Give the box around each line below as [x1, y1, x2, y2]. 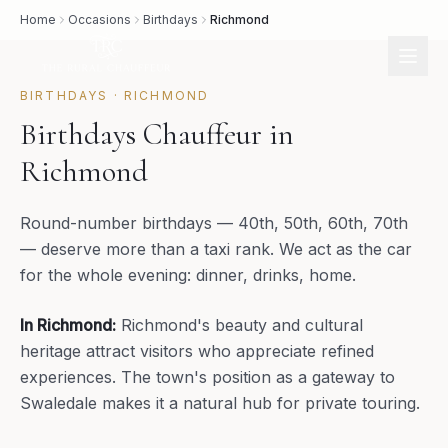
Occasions [68, 12, 131, 27]
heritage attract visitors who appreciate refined [20, 341, 374, 361]
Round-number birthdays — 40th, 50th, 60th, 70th [20, 213, 408, 233]
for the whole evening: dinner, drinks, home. [20, 265, 356, 285]
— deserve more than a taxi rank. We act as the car [20, 239, 412, 259]
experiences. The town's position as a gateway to [20, 367, 395, 387]
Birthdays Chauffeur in [20, 116, 294, 153]
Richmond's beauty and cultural [121, 315, 363, 335]
